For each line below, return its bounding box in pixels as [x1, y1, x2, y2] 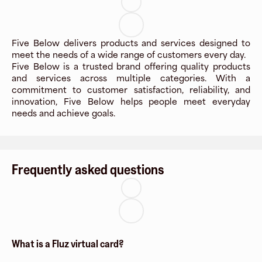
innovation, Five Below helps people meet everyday [12, 96, 250, 106]
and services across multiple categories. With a [12, 73, 250, 83]
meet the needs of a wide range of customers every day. [12, 50, 246, 60]
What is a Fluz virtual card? [12, 238, 124, 249]
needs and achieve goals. [12, 108, 115, 118]
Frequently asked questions [12, 161, 164, 177]
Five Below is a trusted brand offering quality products [12, 61, 250, 71]
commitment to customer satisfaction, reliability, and [12, 85, 250, 95]
